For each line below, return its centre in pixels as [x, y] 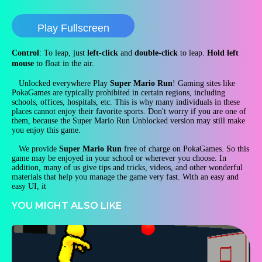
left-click [103, 53]
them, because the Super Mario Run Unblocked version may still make [128, 121]
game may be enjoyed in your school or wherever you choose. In [119, 158]
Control [25, 53]
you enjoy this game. [46, 130]
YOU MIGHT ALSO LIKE [67, 206]
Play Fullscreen [73, 28]
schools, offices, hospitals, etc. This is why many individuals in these [126, 102]
